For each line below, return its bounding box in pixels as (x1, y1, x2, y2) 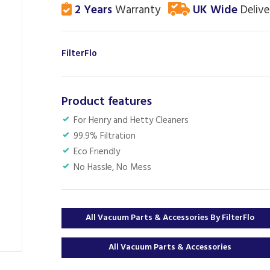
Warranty (112, 1, 160, 19)
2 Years (72, 1, 112, 19)
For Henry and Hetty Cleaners (74, 113, 189, 128)
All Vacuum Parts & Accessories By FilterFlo (85, 211, 254, 225)
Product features (61, 92, 152, 111)
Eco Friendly (74, 145, 120, 159)
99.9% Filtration (74, 129, 136, 143)
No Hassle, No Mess (74, 160, 151, 175)
